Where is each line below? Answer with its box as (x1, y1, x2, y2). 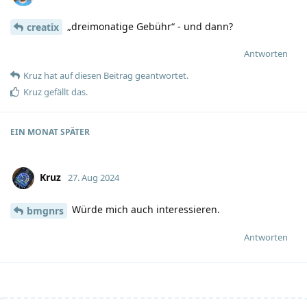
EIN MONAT (10, 126, 58, 138)
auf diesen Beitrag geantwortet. (58, 69, 188, 82)
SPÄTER (58, 126, 90, 138)
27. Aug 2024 (68, 171, 119, 184)
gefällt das (42, 86, 86, 99)
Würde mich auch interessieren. (69, 203, 220, 217)
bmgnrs (27, 204, 64, 218)
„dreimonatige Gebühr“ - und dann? (64, 19, 233, 33)
